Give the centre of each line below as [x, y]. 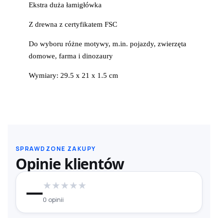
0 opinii [53, 200]
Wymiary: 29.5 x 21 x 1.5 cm [74, 76]
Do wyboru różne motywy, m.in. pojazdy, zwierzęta [108, 44]
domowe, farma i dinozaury [71, 56]
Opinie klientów [70, 164]
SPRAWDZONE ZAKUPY [56, 149]
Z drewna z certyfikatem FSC [73, 24]
